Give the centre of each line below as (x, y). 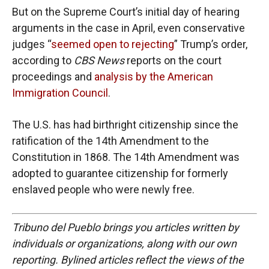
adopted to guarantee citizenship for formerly (120, 174)
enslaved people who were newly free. (103, 190)
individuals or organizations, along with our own (124, 243)
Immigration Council (60, 93)
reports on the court (173, 61)
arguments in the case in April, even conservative (128, 28)
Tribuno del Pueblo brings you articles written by (125, 227)
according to (43, 61)
